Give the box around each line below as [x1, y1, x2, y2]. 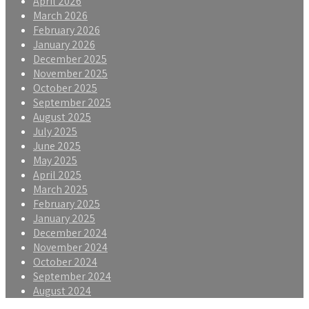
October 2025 [33, 80, 97, 95]
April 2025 [33, 167, 81, 182]
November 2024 [33, 239, 108, 255]
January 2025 [33, 210, 95, 226]
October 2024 [33, 254, 97, 269]
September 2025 [33, 94, 111, 110]
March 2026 [33, 8, 88, 23]
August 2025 [33, 109, 91, 124]
